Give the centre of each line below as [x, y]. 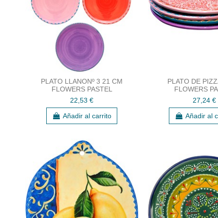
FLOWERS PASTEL [82, 89]
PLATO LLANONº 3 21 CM [82, 81]
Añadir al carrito [87, 116]
